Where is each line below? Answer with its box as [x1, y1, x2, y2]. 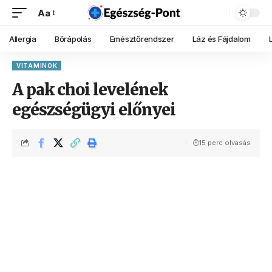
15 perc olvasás [199, 138, 251, 147]
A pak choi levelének [12, 80, 168, 100]
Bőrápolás [54, 33, 92, 44]
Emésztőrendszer [109, 33, 174, 44]
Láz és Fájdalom [192, 33, 251, 44]
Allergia [9, 33, 36, 44]
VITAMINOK [16, 62, 58, 69]
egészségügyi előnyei [12, 100, 175, 120]
